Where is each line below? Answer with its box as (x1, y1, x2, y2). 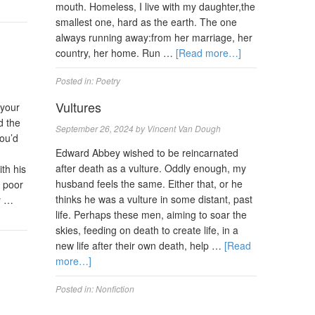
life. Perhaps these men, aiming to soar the (56, 207, 247, 221)
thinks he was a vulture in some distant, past (56, 192, 253, 206)
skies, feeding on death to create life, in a (56, 223, 239, 237)
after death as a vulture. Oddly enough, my (56, 161, 247, 175)
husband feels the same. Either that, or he (56, 176, 243, 191)
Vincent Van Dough (147, 122, 221, 134)
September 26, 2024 (56, 122, 134, 134)
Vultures (56, 98, 102, 116)
